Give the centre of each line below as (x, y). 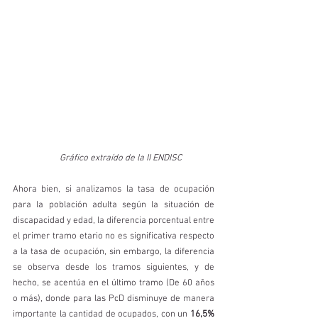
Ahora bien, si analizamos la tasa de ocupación (114, 189)
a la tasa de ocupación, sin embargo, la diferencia (114, 252)
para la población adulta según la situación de (114, 205)
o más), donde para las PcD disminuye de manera (114, 298)
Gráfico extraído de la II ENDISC (122, 158)
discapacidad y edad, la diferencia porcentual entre (114, 220)
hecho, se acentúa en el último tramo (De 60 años (114, 283)
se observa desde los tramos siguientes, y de (114, 267)
